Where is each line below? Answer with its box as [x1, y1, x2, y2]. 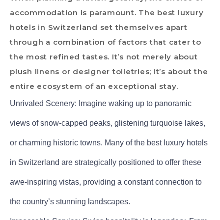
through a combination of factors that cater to [10, 37, 201, 47]
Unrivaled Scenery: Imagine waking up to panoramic [10, 99, 192, 108]
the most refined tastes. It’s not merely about [10, 52, 198, 61]
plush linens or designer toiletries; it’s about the [10, 66, 208, 76]
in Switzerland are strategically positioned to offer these [10, 158, 201, 166]
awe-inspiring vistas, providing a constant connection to [10, 177, 202, 186]
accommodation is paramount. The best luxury [10, 7, 204, 17]
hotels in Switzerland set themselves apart [10, 22, 188, 32]
